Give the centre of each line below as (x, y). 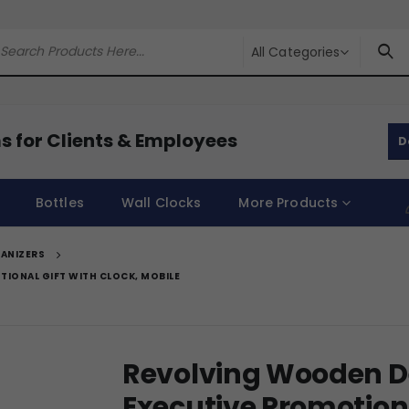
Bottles (59, 202)
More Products (288, 202)
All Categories (296, 52)
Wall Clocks (161, 202)
